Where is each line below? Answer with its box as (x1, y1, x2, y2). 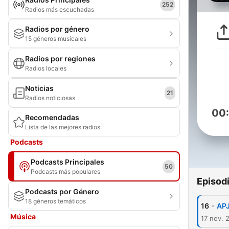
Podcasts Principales (31, 157, 104, 166)
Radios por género (25, 25, 89, 33)
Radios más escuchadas (25, 6, 94, 13)
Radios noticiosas (25, 94, 75, 102)
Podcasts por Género (25, 187, 99, 196)
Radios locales (25, 64, 66, 72)
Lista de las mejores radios (25, 123, 100, 131)
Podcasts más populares (31, 168, 100, 175)
